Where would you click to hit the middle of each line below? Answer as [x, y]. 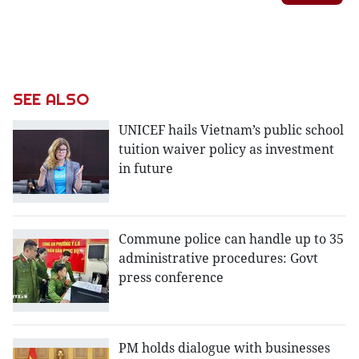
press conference [171, 278]
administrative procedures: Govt [218, 258]
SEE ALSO [51, 99]
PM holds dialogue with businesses [224, 348]
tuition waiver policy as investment [226, 149]
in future [146, 168]
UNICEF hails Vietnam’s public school [231, 130]
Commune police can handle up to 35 [231, 239]
